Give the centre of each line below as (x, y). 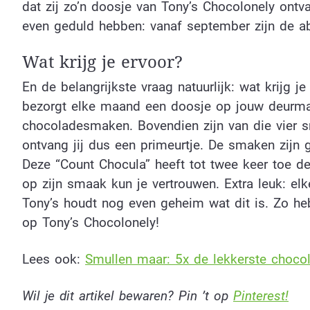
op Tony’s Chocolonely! (91, 223)
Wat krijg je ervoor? (102, 63)
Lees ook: (54, 259)
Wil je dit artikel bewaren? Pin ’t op (128, 295)
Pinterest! (261, 295)
